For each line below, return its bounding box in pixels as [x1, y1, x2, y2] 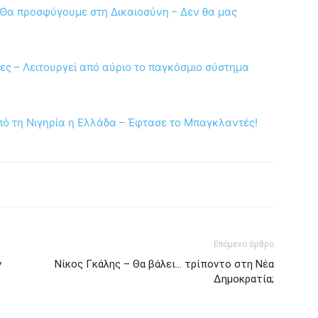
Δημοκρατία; [214, 273, 274, 285]
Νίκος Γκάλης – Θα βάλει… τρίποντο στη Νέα [55, 258, 274, 270]
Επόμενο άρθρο [214, 239, 274, 249]
